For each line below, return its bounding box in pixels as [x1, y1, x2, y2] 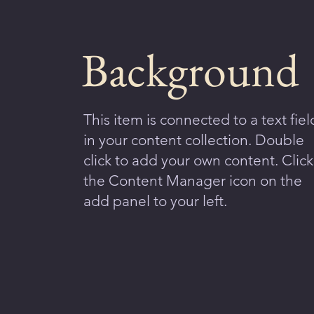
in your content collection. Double [83, 130, 304, 149]
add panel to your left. [83, 191, 227, 210]
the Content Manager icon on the [83, 171, 302, 189]
